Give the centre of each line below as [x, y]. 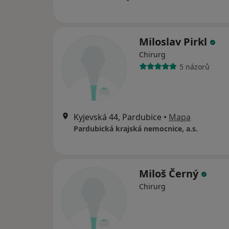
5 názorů [194, 66]
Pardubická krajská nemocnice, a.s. [136, 129]
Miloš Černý [170, 174]
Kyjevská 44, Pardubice [118, 117]
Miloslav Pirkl [174, 42]
